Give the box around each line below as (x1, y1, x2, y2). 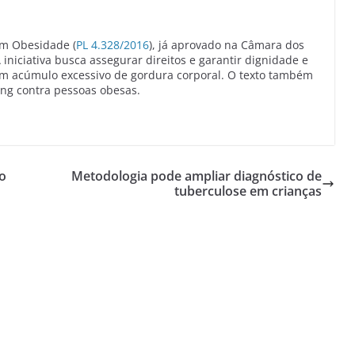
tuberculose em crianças (174, 181, 322, 200)
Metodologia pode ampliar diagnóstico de (71, 166, 322, 185)
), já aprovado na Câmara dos (149, 36, 304, 52)
